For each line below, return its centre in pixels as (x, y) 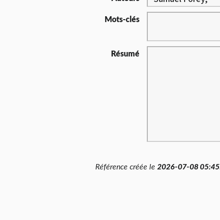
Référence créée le (126, 167)
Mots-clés (122, 20)
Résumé (125, 54)
